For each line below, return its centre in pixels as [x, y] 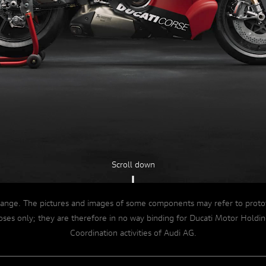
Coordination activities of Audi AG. [133, 234]
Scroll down [133, 165]
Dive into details [133, 42]
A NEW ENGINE [194, 103]
